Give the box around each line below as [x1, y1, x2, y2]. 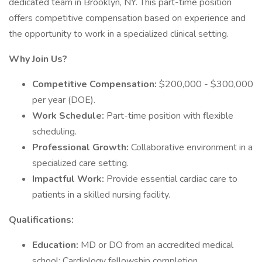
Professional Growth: [32, 141, 131, 154]
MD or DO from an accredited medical [81, 239, 233, 251]
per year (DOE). [32, 94, 95, 106]
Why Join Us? [9, 53, 67, 65]
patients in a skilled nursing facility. [32, 188, 170, 201]
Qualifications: [9, 213, 74, 226]
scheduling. [32, 125, 77, 138]
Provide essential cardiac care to [106, 173, 237, 185]
